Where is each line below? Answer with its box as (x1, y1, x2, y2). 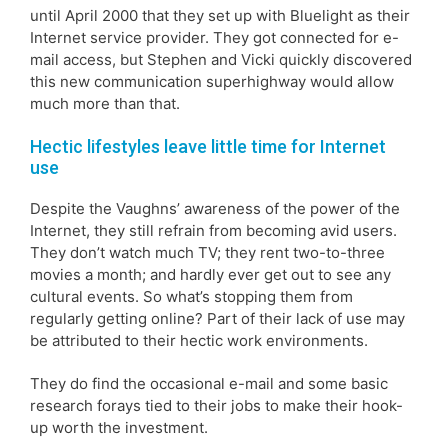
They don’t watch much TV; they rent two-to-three (30, 242, 385, 262)
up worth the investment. (30, 417, 208, 437)
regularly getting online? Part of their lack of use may (30, 308, 405, 328)
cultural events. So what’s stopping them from (30, 286, 353, 306)
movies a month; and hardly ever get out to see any (30, 264, 391, 284)
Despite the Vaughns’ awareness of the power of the (30, 198, 400, 218)
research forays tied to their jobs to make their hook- (30, 395, 403, 415)
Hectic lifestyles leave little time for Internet (30, 135, 386, 157)
